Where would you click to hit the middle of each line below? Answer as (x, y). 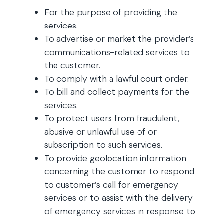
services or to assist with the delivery (118, 198)
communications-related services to (117, 52)
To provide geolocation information (115, 158)
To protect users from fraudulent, (112, 118)
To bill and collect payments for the (117, 92)
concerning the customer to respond (119, 171)
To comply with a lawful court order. (116, 79)
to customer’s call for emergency (111, 185)
